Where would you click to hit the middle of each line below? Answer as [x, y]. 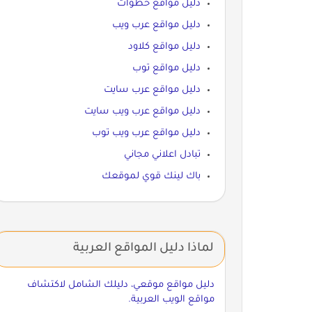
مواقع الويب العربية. [171, 299]
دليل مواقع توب [166, 68]
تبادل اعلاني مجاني [162, 155]
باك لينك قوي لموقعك [151, 176]
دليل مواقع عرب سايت [152, 90]
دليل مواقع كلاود [164, 47]
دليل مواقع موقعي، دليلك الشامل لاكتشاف [120, 285]
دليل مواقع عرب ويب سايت [142, 111]
